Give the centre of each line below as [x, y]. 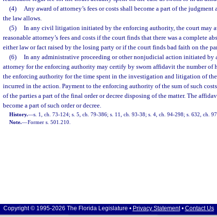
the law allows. [22, 18]
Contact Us [199, 208]
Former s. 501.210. [49, 122]
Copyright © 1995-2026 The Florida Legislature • [68, 208]
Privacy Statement [156, 208]
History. [19, 114]
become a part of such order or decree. [52, 105]
